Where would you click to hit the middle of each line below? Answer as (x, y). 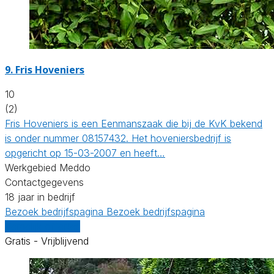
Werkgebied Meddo (48, 167)
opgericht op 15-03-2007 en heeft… (85, 153)
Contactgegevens (44, 182)
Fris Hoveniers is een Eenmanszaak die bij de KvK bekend (134, 123)
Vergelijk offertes (43, 226)
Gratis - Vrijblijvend (47, 241)
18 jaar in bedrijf (40, 197)
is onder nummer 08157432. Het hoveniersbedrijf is (118, 138)
